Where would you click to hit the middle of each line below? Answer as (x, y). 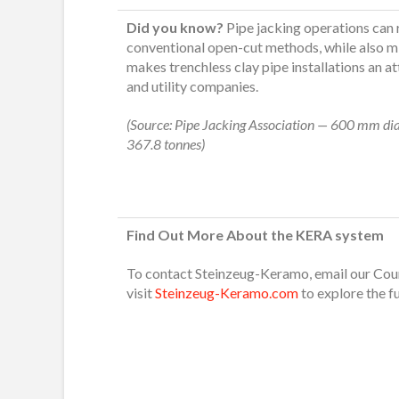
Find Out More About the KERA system (255, 234)
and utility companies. (192, 86)
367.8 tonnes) (166, 144)
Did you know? (176, 28)
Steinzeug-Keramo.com (227, 292)
